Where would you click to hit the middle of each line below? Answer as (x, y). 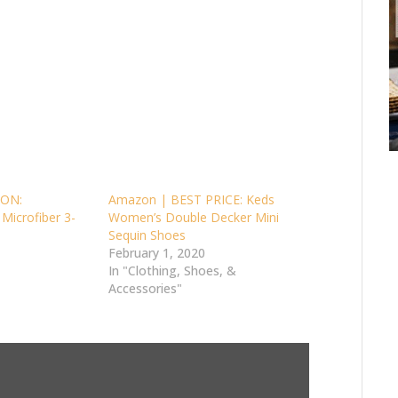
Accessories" (146, 289)
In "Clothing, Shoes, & (173, 271)
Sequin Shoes (147, 235)
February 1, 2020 (157, 253)
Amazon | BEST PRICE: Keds (192, 200)
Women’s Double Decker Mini (194, 218)
